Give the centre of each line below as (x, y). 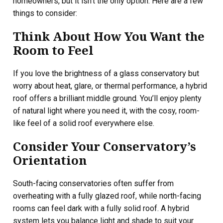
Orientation (50, 160)
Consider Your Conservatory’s (105, 146)
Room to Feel (53, 50)
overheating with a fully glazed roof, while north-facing (107, 196)
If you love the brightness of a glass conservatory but (106, 73)
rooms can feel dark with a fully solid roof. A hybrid (101, 208)
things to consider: (45, 13)
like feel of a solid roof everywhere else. (84, 123)
